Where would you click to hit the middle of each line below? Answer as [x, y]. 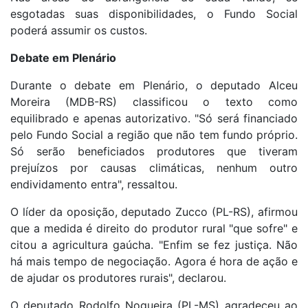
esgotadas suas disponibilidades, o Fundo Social [154, 14]
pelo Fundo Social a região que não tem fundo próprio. [154, 135]
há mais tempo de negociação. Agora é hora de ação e [154, 262]
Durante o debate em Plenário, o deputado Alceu [154, 86]
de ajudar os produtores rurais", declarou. [118, 278]
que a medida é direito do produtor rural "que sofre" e [154, 229]
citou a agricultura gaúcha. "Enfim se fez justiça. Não [154, 245]
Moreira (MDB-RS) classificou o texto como [154, 102]
